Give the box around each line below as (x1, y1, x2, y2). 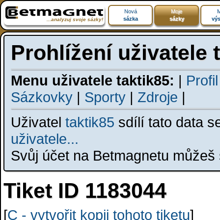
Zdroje (137, 89, 178, 105)
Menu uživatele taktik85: (11, 72, 174, 88)
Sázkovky (11, 89, 73, 105)
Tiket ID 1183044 (3, 179, 166, 202)
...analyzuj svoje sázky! (47, 17, 104, 22)
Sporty (84, 89, 126, 105)
